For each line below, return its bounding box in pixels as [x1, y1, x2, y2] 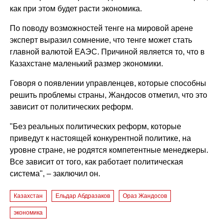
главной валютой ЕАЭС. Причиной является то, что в [10, 47, 205, 56]
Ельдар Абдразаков [55, 192, 110, 199]
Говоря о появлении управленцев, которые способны [10, 79, 207, 87]
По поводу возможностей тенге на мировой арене [10, 24, 193, 32]
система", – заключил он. [10, 169, 105, 178]
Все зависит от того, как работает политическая [10, 157, 184, 166]
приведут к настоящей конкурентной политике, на [10, 134, 192, 142]
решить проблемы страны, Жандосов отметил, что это [10, 90, 208, 99]
